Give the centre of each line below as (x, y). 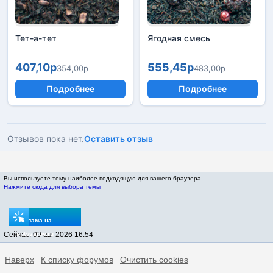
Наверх (19, 260)
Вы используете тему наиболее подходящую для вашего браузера (102, 178)
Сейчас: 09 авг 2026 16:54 (48, 235)
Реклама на (34, 220)
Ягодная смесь (179, 38)
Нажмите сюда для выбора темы (52, 187)
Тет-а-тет (36, 38)
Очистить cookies (154, 260)
